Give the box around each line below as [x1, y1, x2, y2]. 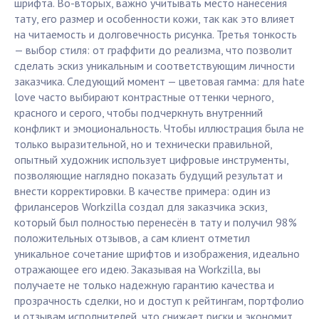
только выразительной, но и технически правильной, [14, 137, 272, 152]
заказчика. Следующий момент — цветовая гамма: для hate [14, 74, 305, 89]
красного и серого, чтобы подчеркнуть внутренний [14, 105, 263, 120]
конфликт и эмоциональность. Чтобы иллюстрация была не [14, 121, 304, 136]
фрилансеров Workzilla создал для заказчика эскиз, [14, 199, 267, 214]
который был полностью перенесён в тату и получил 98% [14, 215, 297, 230]
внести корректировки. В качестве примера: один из [14, 184, 271, 199]
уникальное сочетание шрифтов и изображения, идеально [14, 246, 300, 261]
